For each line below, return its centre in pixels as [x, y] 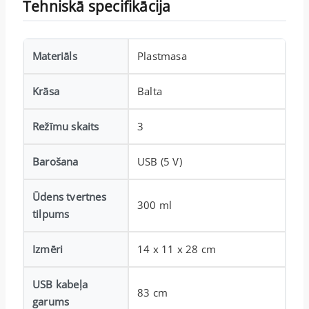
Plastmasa [162, 56]
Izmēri [48, 249]
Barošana [56, 161]
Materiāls [55, 56]
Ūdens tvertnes [69, 196]
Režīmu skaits [66, 126]
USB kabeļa [60, 284]
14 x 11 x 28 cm [177, 249]
